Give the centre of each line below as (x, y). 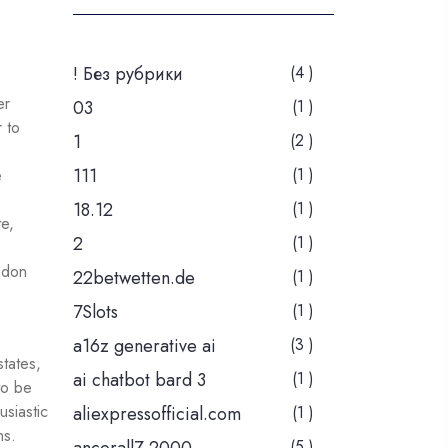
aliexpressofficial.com (157, 414)
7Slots (95, 312)
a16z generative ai (144, 346)
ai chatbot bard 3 (139, 380)
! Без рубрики (128, 74)
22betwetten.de (134, 278)
